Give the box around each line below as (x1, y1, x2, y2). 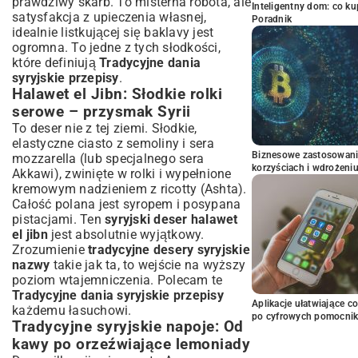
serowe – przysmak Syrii (12, 102, 191, 121)
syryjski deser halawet (105, 211, 238, 227)
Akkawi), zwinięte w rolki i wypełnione (12, 165, 232, 181)
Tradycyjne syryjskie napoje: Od (12, 317, 244, 336)
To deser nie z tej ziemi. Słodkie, (12, 120, 197, 136)
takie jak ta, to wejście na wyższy (50, 257, 245, 272)
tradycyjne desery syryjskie (88, 241, 250, 257)
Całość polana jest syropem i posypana (12, 196, 241, 212)
